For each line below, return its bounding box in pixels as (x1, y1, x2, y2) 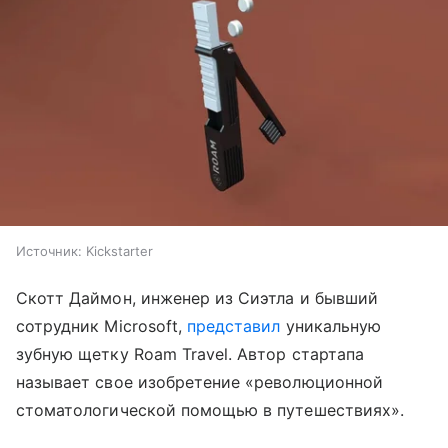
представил (187, 316, 281, 337)
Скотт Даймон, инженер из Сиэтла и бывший (16, 288, 378, 309)
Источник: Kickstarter (16, 243, 153, 260)
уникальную (280, 316, 382, 337)
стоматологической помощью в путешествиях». (16, 400, 405, 421)
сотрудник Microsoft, (16, 316, 188, 337)
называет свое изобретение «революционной (16, 372, 383, 393)
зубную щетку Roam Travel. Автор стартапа (16, 344, 364, 365)
